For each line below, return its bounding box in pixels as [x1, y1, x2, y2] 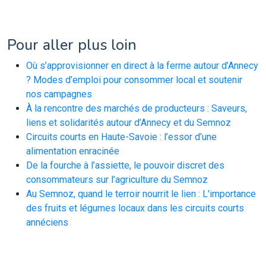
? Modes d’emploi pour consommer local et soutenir [26, 74, 242, 85]
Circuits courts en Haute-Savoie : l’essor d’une [26, 131, 217, 142]
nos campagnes [26, 88, 92, 100]
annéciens [26, 217, 68, 228]
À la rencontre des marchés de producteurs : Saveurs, [26, 103, 247, 114]
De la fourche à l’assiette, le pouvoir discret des [26, 160, 224, 171]
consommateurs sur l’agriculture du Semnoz [26, 174, 208, 185]
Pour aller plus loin [7, 34, 137, 55]
